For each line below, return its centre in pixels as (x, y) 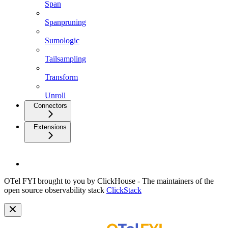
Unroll (55, 95)
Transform (61, 77)
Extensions (50, 127)
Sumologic (62, 40)
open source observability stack (55, 190)
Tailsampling (65, 59)
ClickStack (124, 190)
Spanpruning (65, 22)
